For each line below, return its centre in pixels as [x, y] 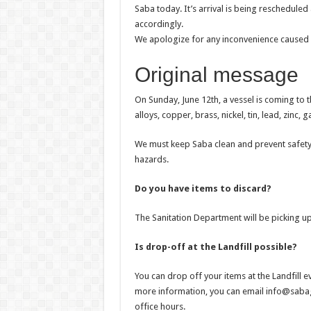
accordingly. [159, 24]
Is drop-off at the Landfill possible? [216, 247]
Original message [216, 75]
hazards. [151, 159]
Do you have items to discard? [203, 188]
